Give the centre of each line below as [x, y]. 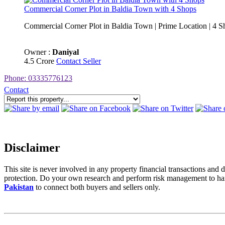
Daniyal [66, 52]
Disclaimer [32, 148]
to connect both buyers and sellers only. [97, 187]
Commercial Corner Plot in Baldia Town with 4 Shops [110, 9]
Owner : [38, 52]
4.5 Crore [40, 61]
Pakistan [19, 187]
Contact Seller [79, 61]
